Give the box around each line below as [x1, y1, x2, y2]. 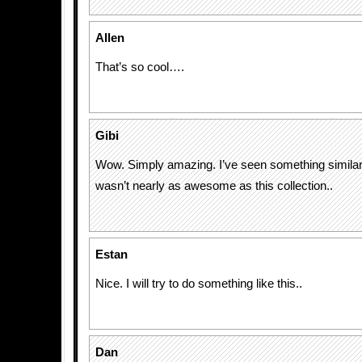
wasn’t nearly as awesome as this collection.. [95, 179, 333, 192]
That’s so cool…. [95, 61, 184, 74]
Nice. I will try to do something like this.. [95, 277, 302, 290]
